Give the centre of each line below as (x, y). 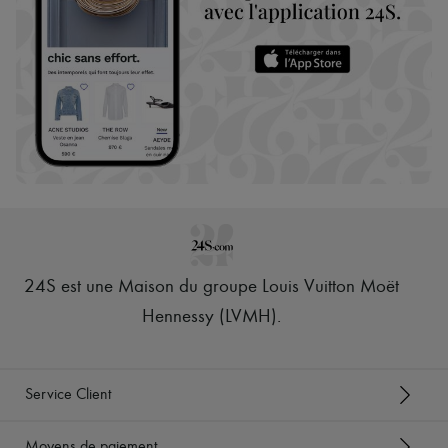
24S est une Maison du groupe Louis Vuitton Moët (211, 288)
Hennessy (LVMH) (209, 318)
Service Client (68, 394)
